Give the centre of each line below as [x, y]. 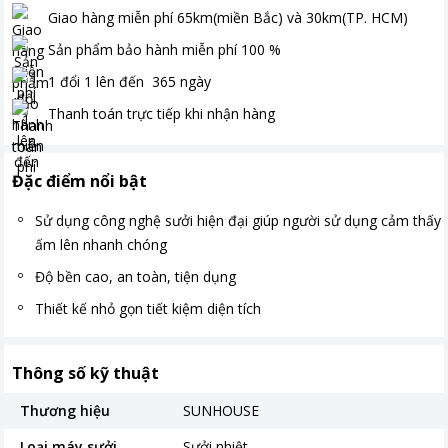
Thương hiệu [65, 410]
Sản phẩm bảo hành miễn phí [142, 49]
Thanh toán [85, 113]
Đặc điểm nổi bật [79, 181]
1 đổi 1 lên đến [98, 81]
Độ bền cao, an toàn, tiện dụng [135, 276]
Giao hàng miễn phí [110, 17]
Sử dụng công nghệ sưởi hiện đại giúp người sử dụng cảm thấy [238, 220]
